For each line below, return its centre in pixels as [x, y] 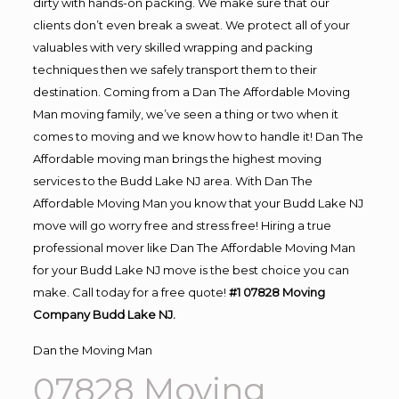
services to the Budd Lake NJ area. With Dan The [172, 181]
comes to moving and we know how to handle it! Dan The [198, 136]
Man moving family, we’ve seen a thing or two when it [185, 114]
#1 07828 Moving [277, 292]
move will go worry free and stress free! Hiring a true [182, 225]
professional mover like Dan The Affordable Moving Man [194, 248]
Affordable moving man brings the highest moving [177, 159]
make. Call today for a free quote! [130, 292]
